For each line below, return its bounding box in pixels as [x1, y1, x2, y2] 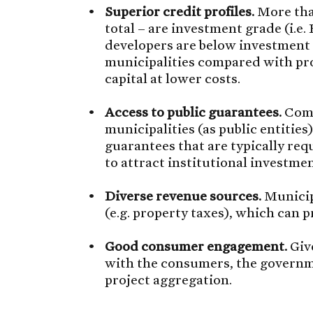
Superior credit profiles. [105, 2, 255, 20]
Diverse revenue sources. [105, 187, 262, 204]
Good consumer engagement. [105, 237, 288, 254]
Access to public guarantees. [105, 103, 282, 120]
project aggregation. [105, 270, 233, 288]
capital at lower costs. [105, 69, 241, 87]
